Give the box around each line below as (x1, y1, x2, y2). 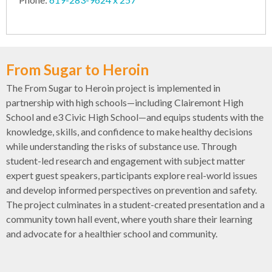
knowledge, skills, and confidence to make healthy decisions (6, 125, 253, 137)
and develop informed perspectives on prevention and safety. (6, 183, 257, 195)
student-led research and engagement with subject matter (6, 154, 245, 166)
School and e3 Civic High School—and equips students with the (6, 110, 263, 123)
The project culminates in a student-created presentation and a (6, 198, 265, 210)
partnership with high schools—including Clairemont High (6, 96, 243, 108)
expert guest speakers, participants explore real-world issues (6, 169, 257, 181)
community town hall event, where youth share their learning (6, 212, 253, 225)
